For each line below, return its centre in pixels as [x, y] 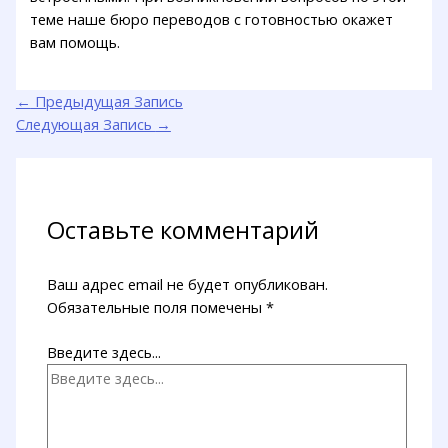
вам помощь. [75, 41]
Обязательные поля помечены [157, 307]
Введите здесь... [104, 352]
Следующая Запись [85, 124]
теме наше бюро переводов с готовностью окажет [212, 18]
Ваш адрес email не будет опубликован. [188, 284]
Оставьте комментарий [183, 229]
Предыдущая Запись [106, 101]
